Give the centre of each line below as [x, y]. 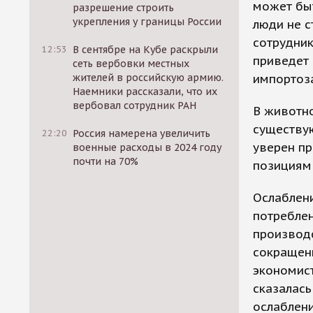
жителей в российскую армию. [148, 78]
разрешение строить [124, 8]
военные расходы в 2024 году [147, 147]
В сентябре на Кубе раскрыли [146, 50]
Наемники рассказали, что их [145, 92]
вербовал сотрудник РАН [135, 105]
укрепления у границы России [147, 22]
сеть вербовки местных [131, 64]
